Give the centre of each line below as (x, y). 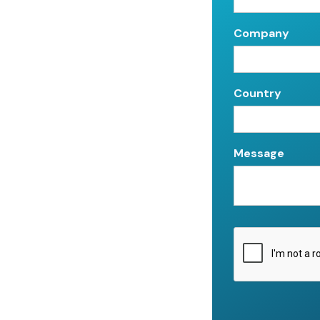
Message (259, 153)
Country (257, 93)
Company (261, 33)
